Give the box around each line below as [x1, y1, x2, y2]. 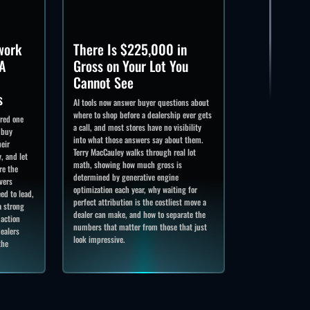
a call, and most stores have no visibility [73, 120, 201, 133]
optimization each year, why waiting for [73, 183, 197, 195]
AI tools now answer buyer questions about [73, 95, 209, 108]
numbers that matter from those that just [73, 220, 207, 232]
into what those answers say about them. [73, 133, 203, 145]
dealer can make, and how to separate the [73, 208, 206, 220]
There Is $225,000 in [73, 38, 187, 60]
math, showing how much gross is [73, 158, 182, 170]
